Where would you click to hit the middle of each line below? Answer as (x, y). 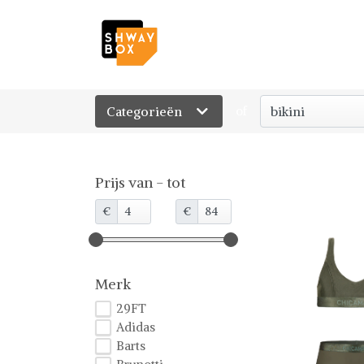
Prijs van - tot (140, 182)
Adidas (136, 327)
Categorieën (146, 111)
